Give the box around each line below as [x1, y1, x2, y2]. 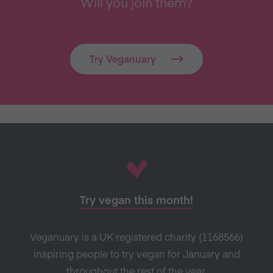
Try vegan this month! [80, 192, 193, 207]
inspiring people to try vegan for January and [33, 247, 240, 260]
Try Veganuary [90, 52, 156, 65]
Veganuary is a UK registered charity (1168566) [30, 230, 243, 243]
